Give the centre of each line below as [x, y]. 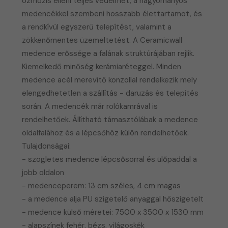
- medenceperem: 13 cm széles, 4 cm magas [102, 186]
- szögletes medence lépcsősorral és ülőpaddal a [110, 159]
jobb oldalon [43, 172]
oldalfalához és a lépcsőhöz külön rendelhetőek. [106, 133]
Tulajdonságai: [47, 146]
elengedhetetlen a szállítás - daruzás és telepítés [110, 93]
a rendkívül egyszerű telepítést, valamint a [97, 27]
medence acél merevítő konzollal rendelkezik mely [110, 80]
